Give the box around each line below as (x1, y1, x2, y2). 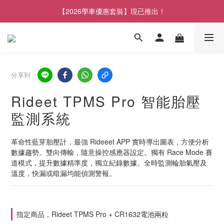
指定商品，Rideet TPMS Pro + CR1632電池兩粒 (16, 209, 168, 219)
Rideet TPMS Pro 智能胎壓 (11, 91, 201, 111)
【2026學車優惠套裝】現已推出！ (58, 6, 165, 16)
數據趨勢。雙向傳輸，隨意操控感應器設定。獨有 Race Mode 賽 (11, 147, 212, 157)
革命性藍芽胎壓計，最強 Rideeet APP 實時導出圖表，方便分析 (11, 136, 209, 146)
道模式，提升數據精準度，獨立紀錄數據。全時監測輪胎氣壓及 (11, 157, 207, 167)
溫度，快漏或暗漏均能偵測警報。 (11, 168, 116, 178)
